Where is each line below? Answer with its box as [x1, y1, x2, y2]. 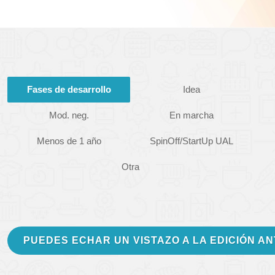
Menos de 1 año [36, 136, 101, 146]
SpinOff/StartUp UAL [150, 136, 233, 146]
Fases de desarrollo [26, 84, 111, 95]
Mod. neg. [48, 110, 89, 120]
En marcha [169, 110, 214, 120]
